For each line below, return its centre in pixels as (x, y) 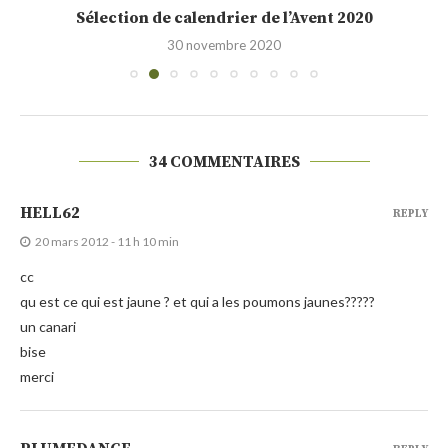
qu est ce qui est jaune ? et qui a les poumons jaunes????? (197, 301)
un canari (48, 326)
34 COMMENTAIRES (224, 161)
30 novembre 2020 (224, 44)
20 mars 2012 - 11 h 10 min (107, 241)
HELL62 (50, 212)
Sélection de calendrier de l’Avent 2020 (224, 17)
